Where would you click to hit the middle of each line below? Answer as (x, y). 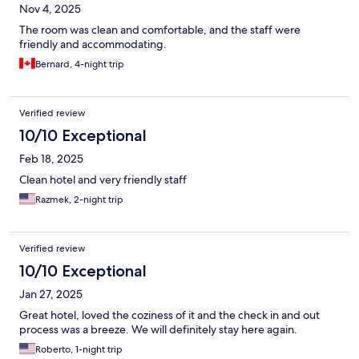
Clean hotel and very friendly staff (103, 180)
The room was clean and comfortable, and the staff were (160, 30)
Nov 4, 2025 (50, 9)
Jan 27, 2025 (51, 294)
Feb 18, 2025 (51, 159)
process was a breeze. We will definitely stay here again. (158, 330)
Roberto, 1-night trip (79, 350)
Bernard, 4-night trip (80, 65)
